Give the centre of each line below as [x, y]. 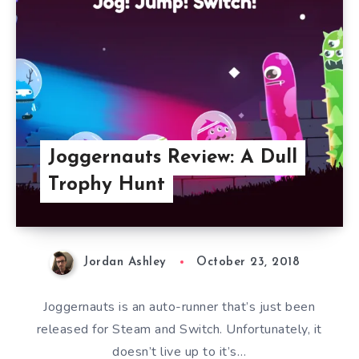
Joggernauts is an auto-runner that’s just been [179, 307]
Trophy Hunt [107, 186]
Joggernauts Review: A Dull [173, 158]
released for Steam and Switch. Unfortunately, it [179, 329]
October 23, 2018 [248, 263]
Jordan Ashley [125, 263]
